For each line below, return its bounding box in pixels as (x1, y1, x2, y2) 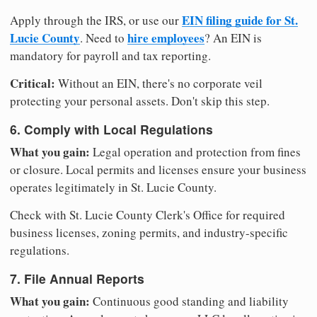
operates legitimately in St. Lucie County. (10, 178, 217, 195)
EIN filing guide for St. (182, 11, 298, 29)
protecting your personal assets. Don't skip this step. (10, 92, 270, 109)
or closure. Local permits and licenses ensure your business (10, 161, 306, 178)
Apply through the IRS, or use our (10, 11, 182, 28)
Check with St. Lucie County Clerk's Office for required (10, 206, 285, 223)
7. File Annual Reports (10, 270, 144, 288)
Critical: (10, 74, 55, 92)
